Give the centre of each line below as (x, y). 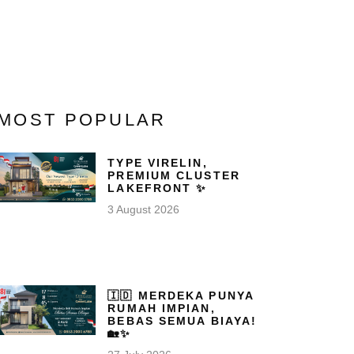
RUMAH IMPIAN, (162, 308)
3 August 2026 (144, 209)
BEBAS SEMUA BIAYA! (183, 320)
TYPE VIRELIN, (158, 163)
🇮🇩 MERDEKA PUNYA (181, 295)
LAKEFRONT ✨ (158, 188)
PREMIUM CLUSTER (174, 175)
